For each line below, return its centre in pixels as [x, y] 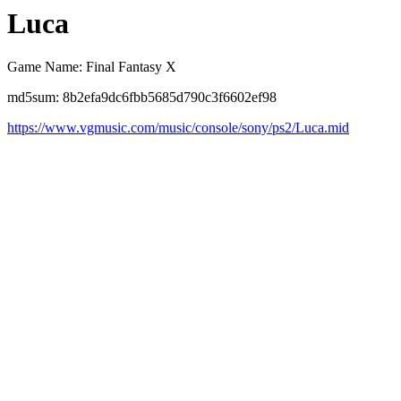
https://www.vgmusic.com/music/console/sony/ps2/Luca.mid [178, 128]
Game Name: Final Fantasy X [92, 67]
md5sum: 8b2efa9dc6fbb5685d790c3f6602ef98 [142, 98]
